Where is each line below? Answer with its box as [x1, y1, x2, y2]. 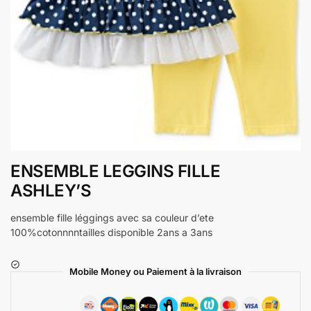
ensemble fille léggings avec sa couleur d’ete [10, 211, 214, 224]
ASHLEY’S [10, 180, 91, 201]
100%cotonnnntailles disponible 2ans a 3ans [10, 226, 212, 238]
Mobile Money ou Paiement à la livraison [69, 265, 242, 277]
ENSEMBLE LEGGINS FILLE [10, 161, 220, 182]
